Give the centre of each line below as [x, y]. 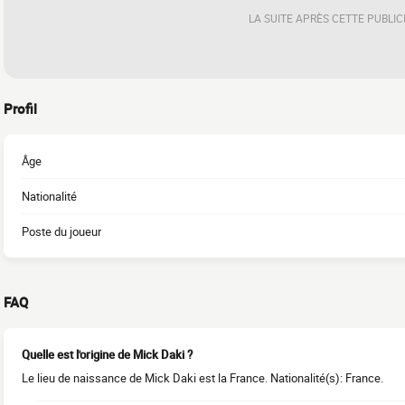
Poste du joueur [61, 231]
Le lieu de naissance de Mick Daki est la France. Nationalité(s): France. [202, 378]
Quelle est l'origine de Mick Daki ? [107, 354]
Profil [20, 108]
